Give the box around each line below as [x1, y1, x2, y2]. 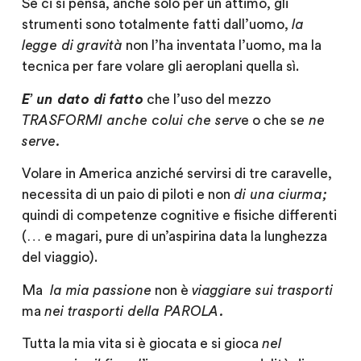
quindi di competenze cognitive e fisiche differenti [21, 209, 337, 223]
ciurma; [277, 188, 327, 202]
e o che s [240, 113, 297, 127]
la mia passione [45, 283, 151, 297]
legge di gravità [21, 39, 122, 53]
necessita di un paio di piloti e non [21, 188, 234, 202]
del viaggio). [21, 251, 98, 265]
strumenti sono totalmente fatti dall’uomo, [21, 18, 292, 32]
